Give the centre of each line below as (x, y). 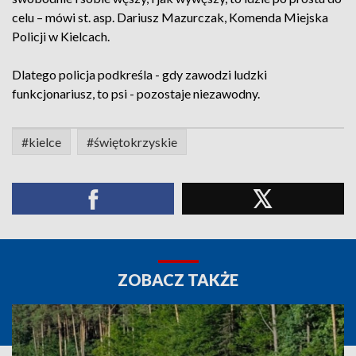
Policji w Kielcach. (61, 36)
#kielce (41, 142)
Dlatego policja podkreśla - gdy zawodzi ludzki (139, 74)
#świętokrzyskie (132, 142)
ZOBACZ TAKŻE (178, 280)
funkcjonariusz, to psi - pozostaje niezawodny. (136, 93)
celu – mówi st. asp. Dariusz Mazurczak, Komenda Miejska (170, 17)
